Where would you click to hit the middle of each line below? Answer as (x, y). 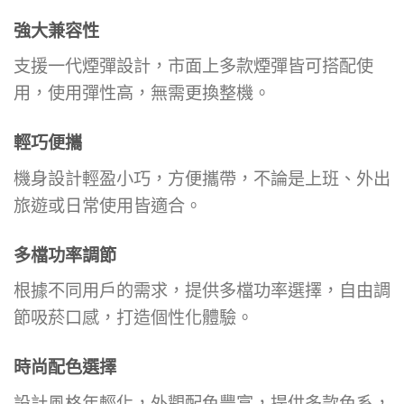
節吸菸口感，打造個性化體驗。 (133, 317)
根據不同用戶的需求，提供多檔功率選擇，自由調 (202, 290)
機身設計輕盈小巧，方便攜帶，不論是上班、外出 (202, 178)
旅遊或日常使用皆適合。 (108, 205)
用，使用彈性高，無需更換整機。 (142, 93)
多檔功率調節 (65, 254)
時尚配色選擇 (65, 367)
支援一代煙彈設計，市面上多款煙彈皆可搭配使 (193, 66)
